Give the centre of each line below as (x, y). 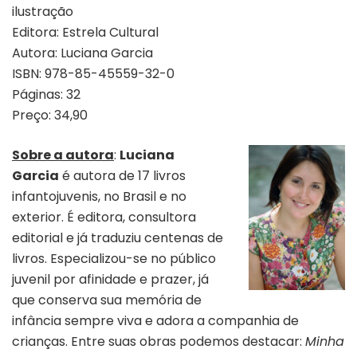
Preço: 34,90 (50, 115)
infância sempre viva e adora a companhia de (155, 320)
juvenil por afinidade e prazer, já (110, 279)
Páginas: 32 (46, 94)
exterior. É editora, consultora (104, 217)
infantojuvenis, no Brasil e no (99, 196)
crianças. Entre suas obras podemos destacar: (159, 341)
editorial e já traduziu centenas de (118, 237)
